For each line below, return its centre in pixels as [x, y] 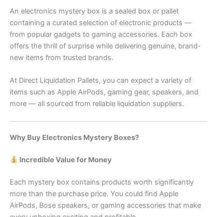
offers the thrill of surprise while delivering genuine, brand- [105, 46]
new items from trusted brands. [62, 57]
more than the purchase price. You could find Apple [94, 194]
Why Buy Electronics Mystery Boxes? [74, 138]
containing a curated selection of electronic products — [101, 23]
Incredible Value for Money [65, 160]
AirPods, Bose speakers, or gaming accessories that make [105, 206]
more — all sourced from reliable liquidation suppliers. [97, 104]
